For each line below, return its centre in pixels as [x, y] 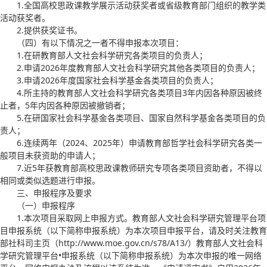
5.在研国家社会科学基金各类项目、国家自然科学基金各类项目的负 [141, 117]
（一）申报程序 [46, 205]
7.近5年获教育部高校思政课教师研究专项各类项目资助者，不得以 [139, 167]
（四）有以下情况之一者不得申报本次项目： [100, 42]
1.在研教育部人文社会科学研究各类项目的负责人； [112, 55]
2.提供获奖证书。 [49, 30]
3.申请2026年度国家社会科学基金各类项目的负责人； [117, 80]
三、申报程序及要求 [54, 193]
